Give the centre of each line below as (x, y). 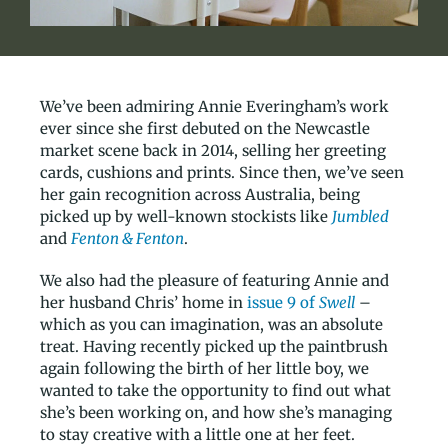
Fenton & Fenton (127, 238)
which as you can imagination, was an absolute (211, 324)
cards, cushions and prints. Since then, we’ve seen (222, 172)
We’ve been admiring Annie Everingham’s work (214, 106)
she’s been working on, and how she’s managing (216, 412)
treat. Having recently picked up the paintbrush (214, 346)
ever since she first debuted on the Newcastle (205, 128)
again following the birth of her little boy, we (204, 368)
